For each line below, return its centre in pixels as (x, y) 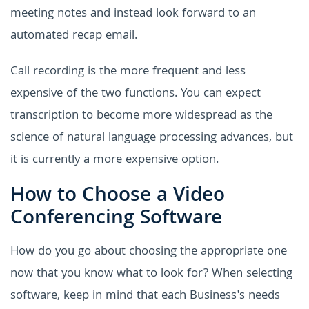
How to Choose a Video (118, 196)
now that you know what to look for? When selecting (151, 274)
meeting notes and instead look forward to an (133, 14)
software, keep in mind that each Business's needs (145, 296)
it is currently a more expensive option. (114, 160)
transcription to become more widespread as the (141, 116)
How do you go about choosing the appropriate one (149, 252)
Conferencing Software (116, 219)
